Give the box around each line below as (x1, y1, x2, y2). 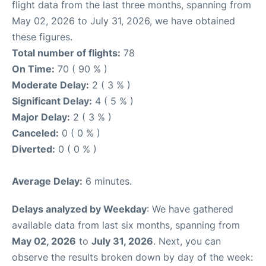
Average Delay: (12, 175, 83, 187)
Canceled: (12, 127, 59, 139)
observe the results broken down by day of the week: (12, 251, 253, 263)
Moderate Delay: (12, 79, 89, 91)
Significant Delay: (12, 95, 92, 107)
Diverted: (12, 143, 55, 155)
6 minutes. (83, 175, 132, 187)
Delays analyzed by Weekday (12, 203, 147, 215)
